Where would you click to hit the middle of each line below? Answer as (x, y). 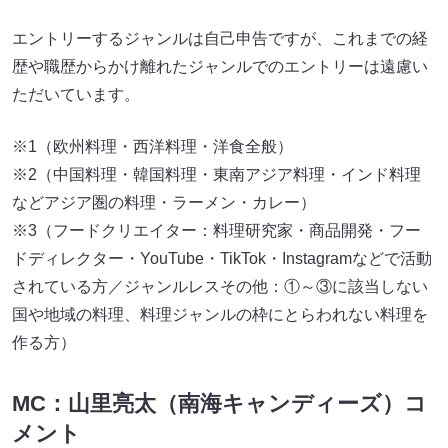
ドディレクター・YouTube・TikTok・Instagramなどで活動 (222, 258)
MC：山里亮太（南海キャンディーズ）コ (219, 404)
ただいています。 (76, 94)
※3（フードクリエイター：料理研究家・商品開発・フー (216, 230)
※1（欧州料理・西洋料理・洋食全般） (152, 146)
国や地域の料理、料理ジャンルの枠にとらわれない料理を (220, 314)
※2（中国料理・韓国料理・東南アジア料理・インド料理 (216, 174)
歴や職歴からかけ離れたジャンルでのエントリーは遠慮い (220, 66)
